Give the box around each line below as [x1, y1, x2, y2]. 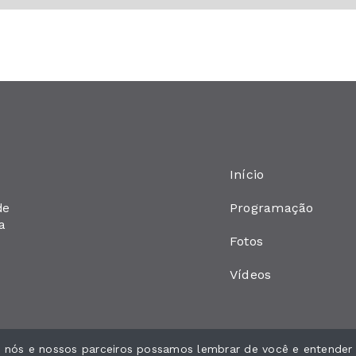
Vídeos [229, 267, 272, 282]
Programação [229, 200, 314, 215]
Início [229, 167, 265, 182]
